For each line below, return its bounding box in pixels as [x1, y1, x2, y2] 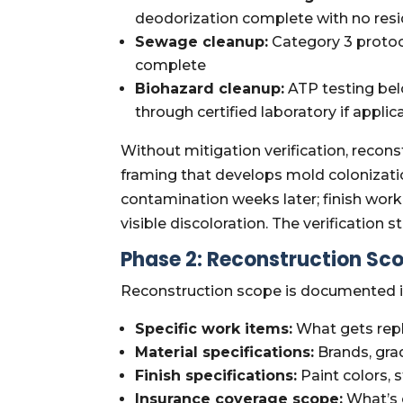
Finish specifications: [135, 366, 298, 384]
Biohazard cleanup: [135, 79, 285, 97]
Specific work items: [135, 319, 293, 337]
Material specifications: [135, 343, 315, 361]
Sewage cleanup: [135, 32, 269, 50]
